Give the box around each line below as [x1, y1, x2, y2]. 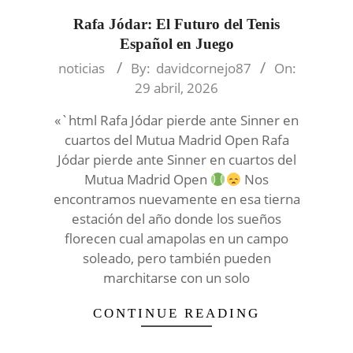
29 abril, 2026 [135, 79, 218, 98]
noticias [58, 59, 105, 78]
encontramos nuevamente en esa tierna [53, 190, 300, 209]
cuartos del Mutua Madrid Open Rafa [64, 131, 289, 150]
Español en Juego [119, 35, 234, 53]
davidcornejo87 [155, 59, 251, 78]
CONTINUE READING [93, 306, 260, 321]
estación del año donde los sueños [72, 210, 281, 229]
